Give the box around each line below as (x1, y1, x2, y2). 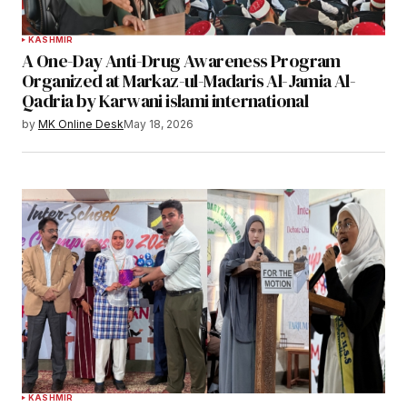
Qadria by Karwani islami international (22, 87, 309, 114)
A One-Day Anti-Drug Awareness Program (22, 47, 341, 74)
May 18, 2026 (124, 116, 194, 131)
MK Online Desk (38, 116, 124, 131)
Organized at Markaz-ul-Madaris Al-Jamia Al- (22, 67, 356, 94)
